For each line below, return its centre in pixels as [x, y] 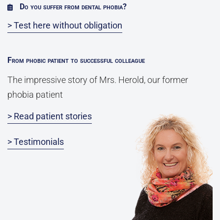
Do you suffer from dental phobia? [72, 7]
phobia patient [35, 95]
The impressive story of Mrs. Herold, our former [98, 80]
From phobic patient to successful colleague [76, 60]
